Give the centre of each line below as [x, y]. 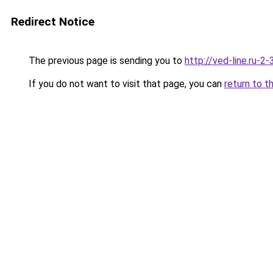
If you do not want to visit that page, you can [125, 84]
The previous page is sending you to [105, 61]
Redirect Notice [53, 22]
